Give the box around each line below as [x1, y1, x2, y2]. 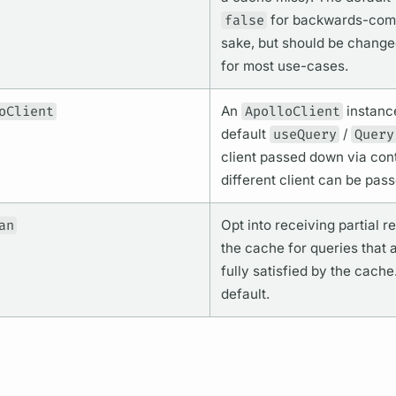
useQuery [272, 126, 337, 144]
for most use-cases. [220, 57, 348, 75]
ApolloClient [244, 103, 340, 121]
